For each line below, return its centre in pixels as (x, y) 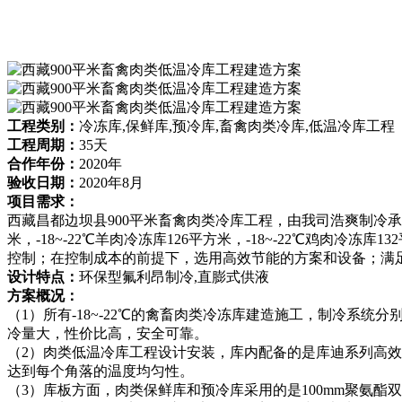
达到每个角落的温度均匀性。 (100, 371)
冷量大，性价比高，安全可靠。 (108, 333)
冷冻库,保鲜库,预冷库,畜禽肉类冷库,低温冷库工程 (237, 126)
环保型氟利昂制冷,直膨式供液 (174, 276)
